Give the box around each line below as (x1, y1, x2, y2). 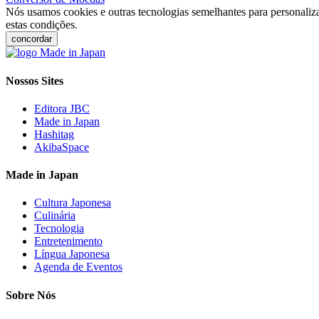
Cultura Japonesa (34, 197, 111, 209)
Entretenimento (34, 235, 103, 248)
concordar (11, 33, 52, 45)
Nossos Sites (6, 74, 63, 87)
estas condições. (6, 19, 78, 31)
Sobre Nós (6, 288, 56, 301)
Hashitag (34, 127, 74, 140)
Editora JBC (34, 102, 90, 115)
